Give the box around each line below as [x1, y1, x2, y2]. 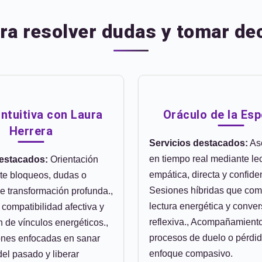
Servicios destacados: [149, 138, 248, 148]
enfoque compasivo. [149, 249, 233, 258]
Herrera [9, 124, 53, 138]
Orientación [48, 154, 98, 164]
